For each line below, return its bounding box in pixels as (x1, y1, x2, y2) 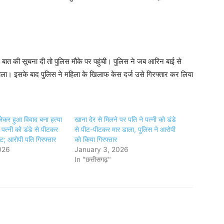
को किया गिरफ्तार (74, 134, 117, 143)
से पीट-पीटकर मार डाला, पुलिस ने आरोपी (74, 124, 176, 133)
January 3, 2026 (74, 144, 129, 153)
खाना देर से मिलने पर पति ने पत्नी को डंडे (74, 114, 176, 123)
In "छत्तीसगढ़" (74, 154, 111, 163)
